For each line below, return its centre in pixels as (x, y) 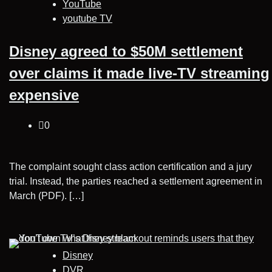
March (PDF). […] (46, 195)
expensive (44, 95)
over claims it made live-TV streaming (139, 73)
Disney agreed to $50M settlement (126, 52)
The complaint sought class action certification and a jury (131, 166)
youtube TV (87, 19)
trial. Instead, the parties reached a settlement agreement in (136, 181)
